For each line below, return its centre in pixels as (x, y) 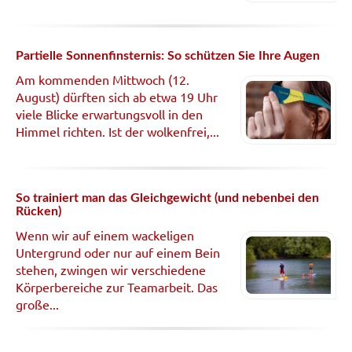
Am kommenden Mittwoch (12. (103, 79)
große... (37, 304)
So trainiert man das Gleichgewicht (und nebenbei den (167, 198)
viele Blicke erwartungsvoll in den (109, 114)
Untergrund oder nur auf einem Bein (118, 253)
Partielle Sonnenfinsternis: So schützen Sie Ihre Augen (168, 55)
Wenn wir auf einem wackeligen (105, 235)
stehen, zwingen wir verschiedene (111, 270)
